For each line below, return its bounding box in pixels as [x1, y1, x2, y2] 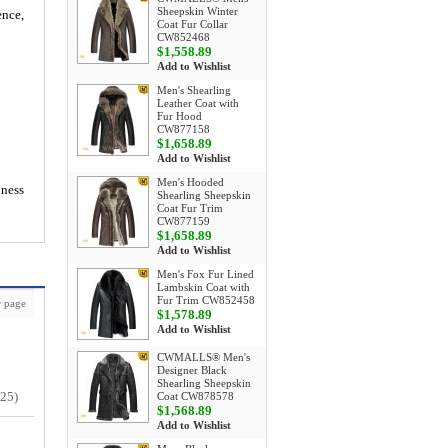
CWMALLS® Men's [157, 351, 250, 364]
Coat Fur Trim [157, 202, 223, 215]
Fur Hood [157, 110, 202, 123]
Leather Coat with [157, 97, 239, 110]
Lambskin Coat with [157, 281, 250, 294]
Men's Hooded [157, 176, 224, 189]
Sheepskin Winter [157, 5, 238, 18]
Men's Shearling [157, 84, 231, 97]
